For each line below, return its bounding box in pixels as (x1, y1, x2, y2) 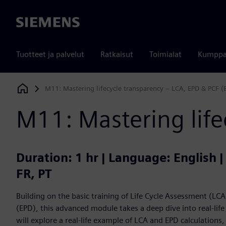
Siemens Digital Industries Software (16, 87, 127, 95)
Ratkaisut (100, 49, 133, 59)
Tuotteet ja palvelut (16, 49, 84, 59)
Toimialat (149, 49, 182, 59)
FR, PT (16, 166, 52, 182)
